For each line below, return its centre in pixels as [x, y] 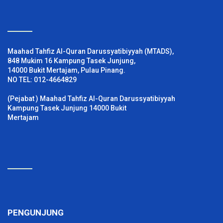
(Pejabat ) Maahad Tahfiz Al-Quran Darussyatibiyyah [91, 98]
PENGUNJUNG [36, 212]
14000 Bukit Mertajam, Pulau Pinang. [66, 70]
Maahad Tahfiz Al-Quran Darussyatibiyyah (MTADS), [91, 51]
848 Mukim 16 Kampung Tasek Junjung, [71, 60]
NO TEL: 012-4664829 [42, 79]
